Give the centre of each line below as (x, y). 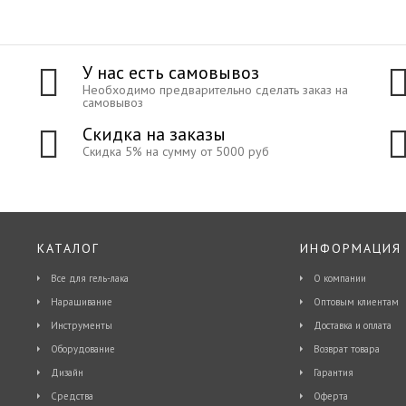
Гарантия (333, 372)
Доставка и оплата (352, 325)
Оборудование (82, 349)
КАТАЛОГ (68, 248)
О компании (339, 278)
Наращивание (81, 302)
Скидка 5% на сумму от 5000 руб (175, 151)
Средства (72, 396)
